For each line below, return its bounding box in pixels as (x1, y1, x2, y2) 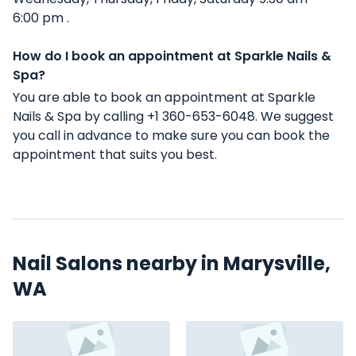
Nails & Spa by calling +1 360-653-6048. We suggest (13, 107, 334, 126)
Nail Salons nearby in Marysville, (13, 250, 331, 277)
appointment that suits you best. (13, 145, 217, 164)
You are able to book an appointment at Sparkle (13, 88, 315, 106)
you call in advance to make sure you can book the (13, 126, 330, 145)
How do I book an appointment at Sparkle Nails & (13, 47, 331, 65)
